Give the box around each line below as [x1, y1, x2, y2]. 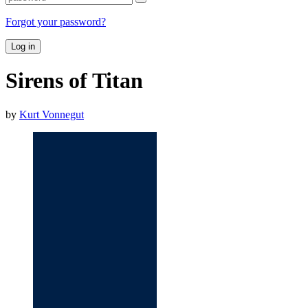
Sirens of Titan [5, 68, 143, 93]
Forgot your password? [5, 15, 106, 27]
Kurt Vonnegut [19, 108, 84, 120]
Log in [11, 41, 35, 52]
